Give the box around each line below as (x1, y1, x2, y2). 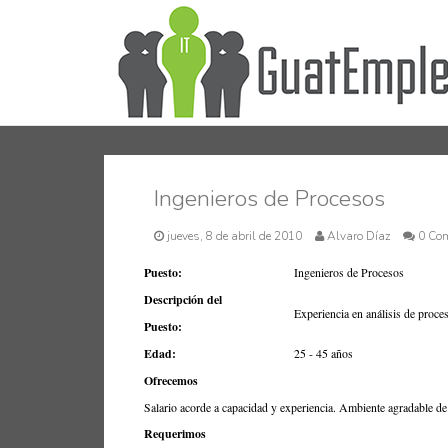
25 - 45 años (293, 345, 353, 361)
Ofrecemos (143, 372, 198, 389)
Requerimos (143, 425, 206, 442)
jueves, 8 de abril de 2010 (163, 228, 305, 244)
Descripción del (143, 291, 222, 308)
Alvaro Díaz (323, 228, 393, 244)
